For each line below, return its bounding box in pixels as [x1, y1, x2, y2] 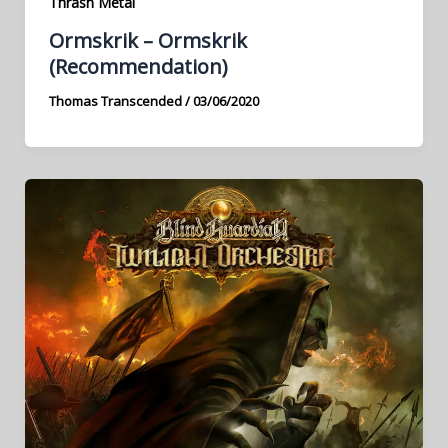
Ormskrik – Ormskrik [48, 27, 247, 54]
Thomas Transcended [48, 92, 185, 110]
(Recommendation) [48, 53, 228, 80]
